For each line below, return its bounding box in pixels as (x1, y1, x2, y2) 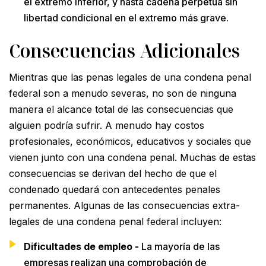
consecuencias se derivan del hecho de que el (9, 167, 217, 179)
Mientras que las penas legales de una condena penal (9, 71, 251, 83)
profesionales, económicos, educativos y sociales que (9, 135, 251, 147)
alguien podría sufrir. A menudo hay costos (9, 119, 204, 131)
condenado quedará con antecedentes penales (9, 183, 220, 195)
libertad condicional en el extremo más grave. (24, 11, 229, 24)
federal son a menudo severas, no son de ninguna (9, 87, 236, 99)
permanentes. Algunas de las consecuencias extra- (9, 199, 240, 211)
